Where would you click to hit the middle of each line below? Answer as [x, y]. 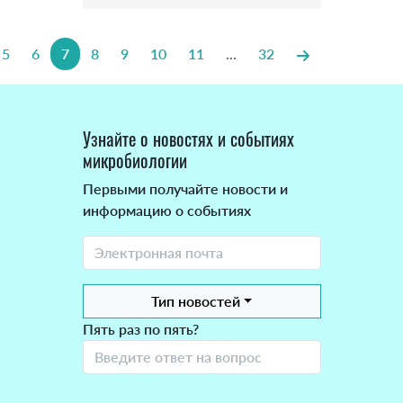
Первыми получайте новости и [185, 189]
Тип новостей [195, 301]
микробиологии [134, 161]
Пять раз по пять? [140, 329]
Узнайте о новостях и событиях [188, 139]
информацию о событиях [166, 210]
